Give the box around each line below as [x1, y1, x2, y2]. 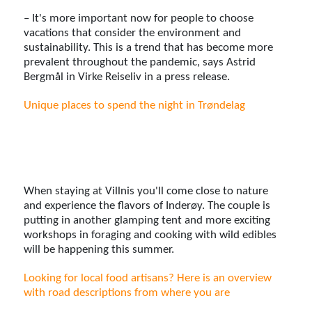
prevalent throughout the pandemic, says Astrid [24, 56, 256, 68]
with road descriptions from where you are [24, 286, 231, 299]
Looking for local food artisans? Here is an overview [24, 272, 272, 284]
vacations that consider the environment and [24, 26, 242, 39]
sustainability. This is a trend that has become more [24, 41, 274, 54]
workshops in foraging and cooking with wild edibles [24, 228, 277, 241]
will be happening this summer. [24, 243, 175, 256]
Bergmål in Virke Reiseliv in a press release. [24, 70, 231, 83]
